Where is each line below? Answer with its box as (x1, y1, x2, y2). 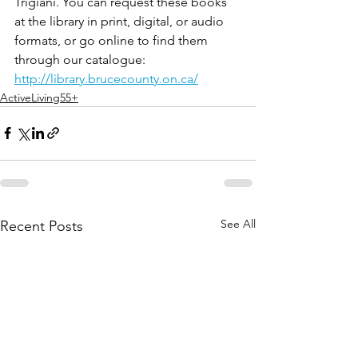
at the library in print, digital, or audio (14, 13, 227, 29)
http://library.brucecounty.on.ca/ (14, 70, 198, 86)
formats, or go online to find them (14, 32, 211, 48)
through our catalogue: (14, 51, 149, 67)
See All (221, 216, 256, 231)
